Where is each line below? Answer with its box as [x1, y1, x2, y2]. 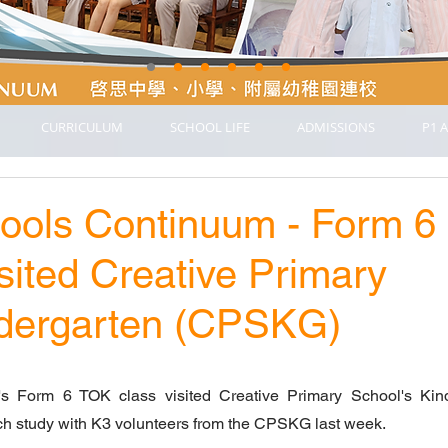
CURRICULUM [40, 118, 123, 136]
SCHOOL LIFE [169, 118, 250, 136]
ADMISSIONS [296, 118, 375, 136]
